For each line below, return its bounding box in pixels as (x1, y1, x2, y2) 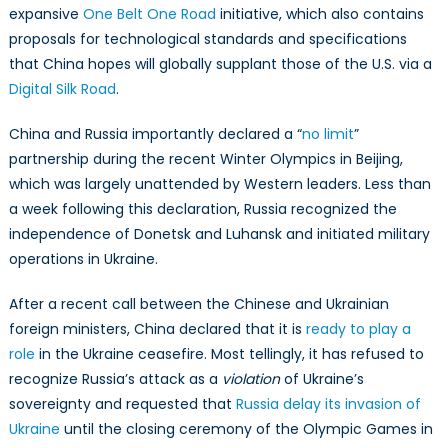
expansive (8, 3, 83, 24)
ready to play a (305, 318, 411, 339)
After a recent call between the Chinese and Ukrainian (8, 293, 389, 314)
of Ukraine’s (279, 368, 364, 389)
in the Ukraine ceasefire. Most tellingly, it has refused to (34, 343, 424, 364)
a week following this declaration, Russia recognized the (8, 198, 397, 219)
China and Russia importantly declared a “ (8, 123, 302, 144)
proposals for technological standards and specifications (8, 28, 407, 49)
